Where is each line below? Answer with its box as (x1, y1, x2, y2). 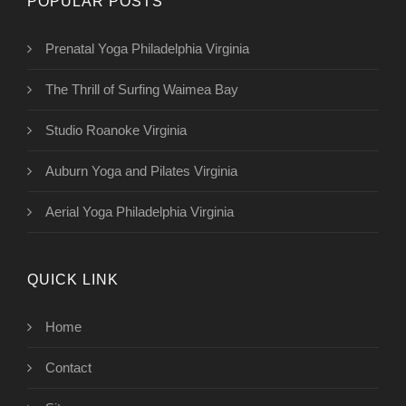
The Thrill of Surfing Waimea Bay (45, 82, 238, 98)
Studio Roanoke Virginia (45, 122, 187, 139)
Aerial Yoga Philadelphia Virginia (45, 204, 234, 220)
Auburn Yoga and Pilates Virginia (45, 163, 237, 179)
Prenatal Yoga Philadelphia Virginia (45, 41, 249, 57)
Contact (45, 360, 92, 376)
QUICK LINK (27, 272, 119, 288)
